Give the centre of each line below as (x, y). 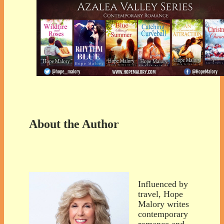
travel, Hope (160, 194)
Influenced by (163, 184)
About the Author (74, 124)
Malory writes (163, 204)
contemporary (163, 214)
